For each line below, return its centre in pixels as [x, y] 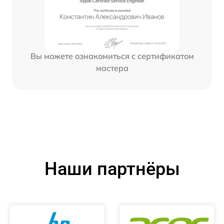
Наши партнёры [112, 169]
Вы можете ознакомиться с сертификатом [112, 56]
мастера [112, 68]
